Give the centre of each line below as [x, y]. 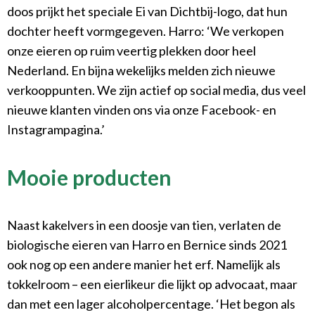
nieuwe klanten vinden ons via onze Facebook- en [142, 110]
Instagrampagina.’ [56, 130]
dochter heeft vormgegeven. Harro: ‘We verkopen [146, 31]
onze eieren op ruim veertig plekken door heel [131, 51]
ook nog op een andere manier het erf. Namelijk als [144, 265]
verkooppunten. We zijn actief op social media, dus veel [156, 90]
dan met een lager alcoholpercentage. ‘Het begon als [151, 304]
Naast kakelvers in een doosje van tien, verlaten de [144, 225]
